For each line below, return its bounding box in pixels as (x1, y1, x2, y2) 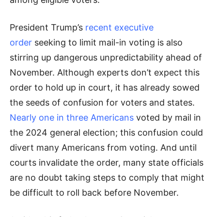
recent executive (85, 22, 154, 33)
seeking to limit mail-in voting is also (32, 37, 183, 48)
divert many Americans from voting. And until (10, 142, 197, 153)
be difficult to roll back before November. (10, 187, 179, 198)
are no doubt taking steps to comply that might (10, 172, 204, 183)
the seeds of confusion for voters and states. (10, 97, 195, 108)
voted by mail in (134, 112, 201, 123)
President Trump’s (10, 22, 85, 33)
